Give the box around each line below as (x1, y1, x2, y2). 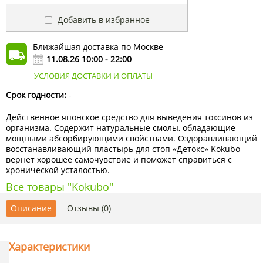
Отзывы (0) (67, 203, 111, 214)
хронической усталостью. (6, 164, 110, 176)
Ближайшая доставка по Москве (33, 41, 163, 53)
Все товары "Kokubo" (6, 180, 113, 194)
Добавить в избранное (55, 14, 150, 26)
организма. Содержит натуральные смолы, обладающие (6, 122, 235, 134)
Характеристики (9, 240, 90, 254)
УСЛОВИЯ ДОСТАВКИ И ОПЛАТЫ (34, 70, 153, 82)
